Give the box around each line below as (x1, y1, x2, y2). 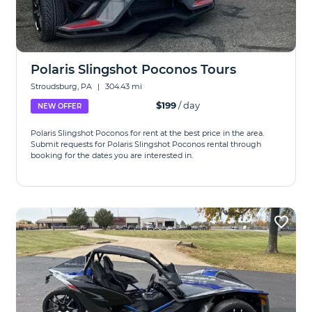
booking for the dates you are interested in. (31, 150, 194, 160)
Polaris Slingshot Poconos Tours (31, 62, 237, 77)
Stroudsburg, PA (31, 81, 95, 91)
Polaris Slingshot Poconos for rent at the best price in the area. (31, 128, 265, 138)
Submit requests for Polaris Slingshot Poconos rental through (31, 139, 262, 149)
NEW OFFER (38, 102, 82, 111)
